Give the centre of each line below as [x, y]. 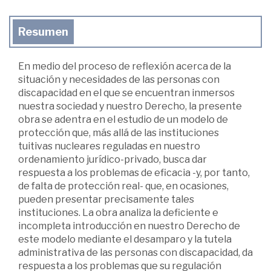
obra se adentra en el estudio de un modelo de [123, 119]
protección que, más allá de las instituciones [119, 132]
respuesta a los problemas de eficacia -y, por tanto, [134, 172]
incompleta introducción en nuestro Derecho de [129, 226]
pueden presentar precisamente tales [106, 199]
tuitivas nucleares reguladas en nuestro [109, 146]
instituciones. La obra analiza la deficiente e [118, 212]
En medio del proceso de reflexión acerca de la [125, 66]
